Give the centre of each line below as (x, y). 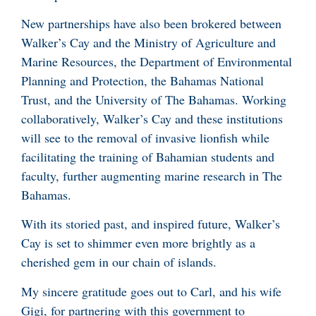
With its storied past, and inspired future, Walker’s (151, 224)
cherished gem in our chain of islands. (121, 262)
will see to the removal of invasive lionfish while (145, 137)
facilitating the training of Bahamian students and (148, 156)
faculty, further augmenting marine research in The (152, 175)
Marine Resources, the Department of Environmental (157, 61)
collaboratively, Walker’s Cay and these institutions (152, 118)
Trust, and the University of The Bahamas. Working (154, 99)
